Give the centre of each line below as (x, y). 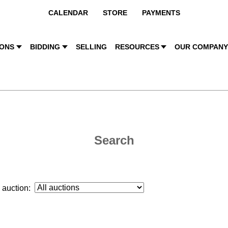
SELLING (91, 47)
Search (114, 140)
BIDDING (45, 47)
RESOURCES (137, 47)
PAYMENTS (161, 13)
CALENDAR (68, 13)
